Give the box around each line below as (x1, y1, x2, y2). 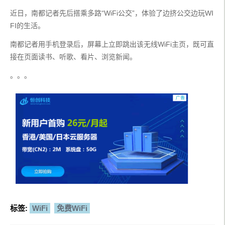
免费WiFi (57, 204, 87, 213)
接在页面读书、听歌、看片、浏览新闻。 (10, 53, 137, 61)
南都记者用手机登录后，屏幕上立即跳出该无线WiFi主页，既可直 (10, 40, 214, 48)
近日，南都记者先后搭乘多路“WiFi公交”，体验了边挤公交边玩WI (10, 9, 213, 17)
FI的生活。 (10, 22, 45, 30)
